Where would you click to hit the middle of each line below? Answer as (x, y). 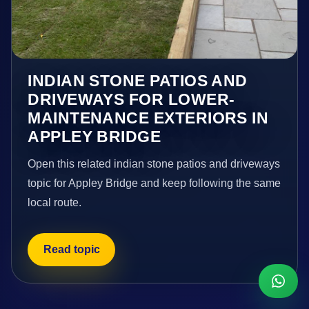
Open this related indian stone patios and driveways (154, 163)
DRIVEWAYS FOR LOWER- (131, 99)
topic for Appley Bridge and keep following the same (154, 183)
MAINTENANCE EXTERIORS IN (148, 118)
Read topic (71, 250)
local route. (55, 202)
